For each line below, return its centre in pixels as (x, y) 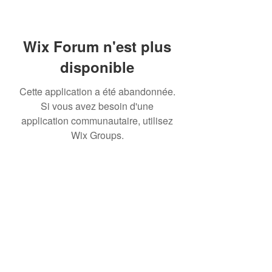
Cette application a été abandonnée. (97, 91)
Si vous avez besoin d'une (97, 106)
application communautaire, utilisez (97, 121)
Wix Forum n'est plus (97, 46)
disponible (97, 67)
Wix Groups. (97, 135)
